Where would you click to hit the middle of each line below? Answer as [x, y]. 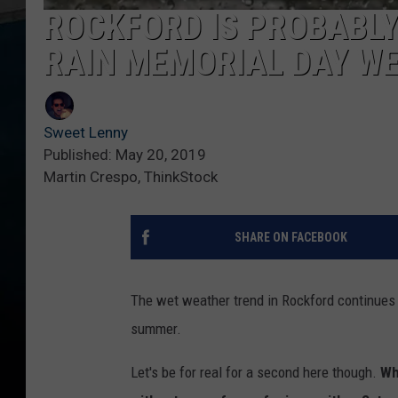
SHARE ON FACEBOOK [291, 237]
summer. [156, 328]
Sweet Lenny [86, 132]
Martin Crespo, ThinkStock [131, 176]
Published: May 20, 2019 [125, 154]
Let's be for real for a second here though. [255, 372]
